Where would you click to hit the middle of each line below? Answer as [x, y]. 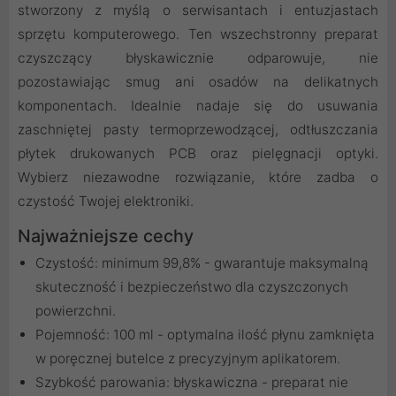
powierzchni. [76, 311]
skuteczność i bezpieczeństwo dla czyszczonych [192, 287]
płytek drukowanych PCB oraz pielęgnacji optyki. [198, 154]
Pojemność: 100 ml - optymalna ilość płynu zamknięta [205, 335]
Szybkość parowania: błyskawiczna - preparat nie [192, 383]
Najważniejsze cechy [106, 236]
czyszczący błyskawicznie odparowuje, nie [198, 58]
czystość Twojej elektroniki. [106, 202]
